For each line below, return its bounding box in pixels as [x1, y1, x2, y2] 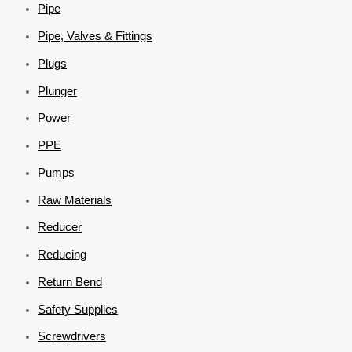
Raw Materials [38, 192, 112, 207]
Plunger [38, 83, 77, 97]
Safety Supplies [38, 302, 118, 316]
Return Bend [38, 274, 102, 288]
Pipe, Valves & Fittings [38, 29, 152, 43]
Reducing [38, 247, 86, 262]
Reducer [38, 220, 82, 234]
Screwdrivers [38, 329, 106, 343]
